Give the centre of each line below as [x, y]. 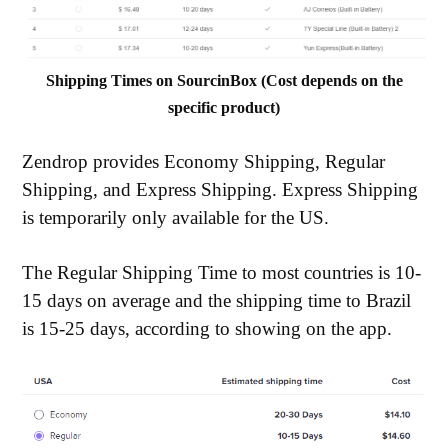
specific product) [224, 108]
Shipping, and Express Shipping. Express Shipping [220, 190]
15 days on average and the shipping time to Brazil [217, 301]
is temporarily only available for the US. [176, 218]
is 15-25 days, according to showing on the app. [207, 329]
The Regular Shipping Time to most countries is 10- [222, 273]
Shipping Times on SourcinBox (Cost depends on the [224, 81]
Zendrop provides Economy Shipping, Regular [204, 162]
